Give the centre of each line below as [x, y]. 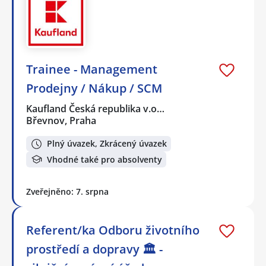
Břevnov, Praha [61, 120]
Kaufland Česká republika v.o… [96, 108]
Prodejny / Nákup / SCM [94, 88]
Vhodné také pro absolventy [104, 159]
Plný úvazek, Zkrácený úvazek [107, 144]
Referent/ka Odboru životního [113, 230]
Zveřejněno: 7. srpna [67, 192]
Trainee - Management [92, 69]
